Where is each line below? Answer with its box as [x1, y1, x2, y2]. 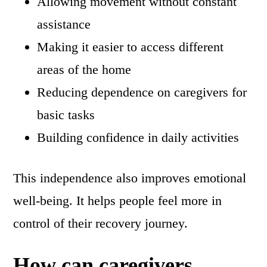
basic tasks [37, 107, 95, 123]
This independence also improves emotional [13, 170, 247, 186]
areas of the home [37, 62, 132, 77]
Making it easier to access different [37, 39, 224, 55]
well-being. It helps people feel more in [13, 193, 222, 209]
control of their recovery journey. [13, 216, 188, 231]
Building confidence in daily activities [37, 130, 240, 145]
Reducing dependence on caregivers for [37, 85, 247, 100]
